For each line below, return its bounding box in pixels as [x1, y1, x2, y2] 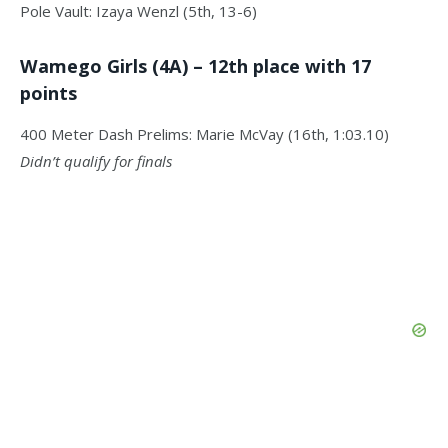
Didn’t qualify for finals [20, 150, 172, 171]
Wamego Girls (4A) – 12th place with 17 [20, 54, 371, 79]
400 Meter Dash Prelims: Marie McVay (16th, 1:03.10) [20, 123, 389, 144]
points [20, 81, 77, 106]
